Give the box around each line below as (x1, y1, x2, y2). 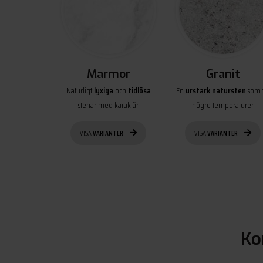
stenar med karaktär (78, 98, 139, 112)
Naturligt (66, 83, 94, 97)
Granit (205, 66, 240, 82)
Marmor (86, 66, 130, 82)
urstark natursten (186, 83, 246, 97)
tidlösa (127, 83, 151, 97)
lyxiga (93, 83, 113, 97)
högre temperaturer (192, 98, 254, 112)
